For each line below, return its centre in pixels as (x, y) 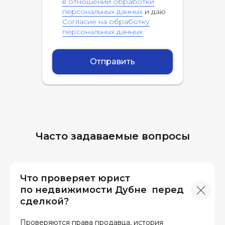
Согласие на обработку (106, 21)
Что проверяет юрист (75, 178)
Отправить (113, 62)
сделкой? (44, 201)
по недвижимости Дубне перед (102, 190)
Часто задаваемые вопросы (113, 136)
